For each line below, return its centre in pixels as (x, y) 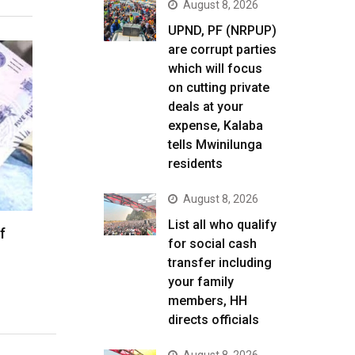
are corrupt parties (222, 50)
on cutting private (219, 88)
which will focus (215, 69)
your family (201, 282)
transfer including (220, 263)
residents (195, 164)
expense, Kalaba (216, 126)
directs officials (214, 320)
